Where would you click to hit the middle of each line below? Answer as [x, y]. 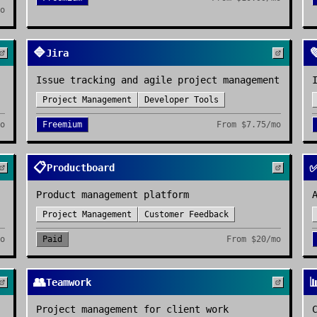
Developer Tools [182, 100]
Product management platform [113, 195]
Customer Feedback [187, 214]
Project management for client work [133, 309]
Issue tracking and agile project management [158, 80]
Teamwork [69, 282]
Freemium [63, 125]
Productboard [81, 168]
